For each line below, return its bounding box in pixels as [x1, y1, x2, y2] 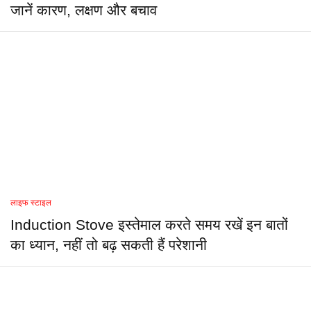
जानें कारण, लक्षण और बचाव [10, 2, 157, 19]
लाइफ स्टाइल [10, 198, 51, 208]
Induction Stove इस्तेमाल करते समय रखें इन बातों [10, 217, 288, 234]
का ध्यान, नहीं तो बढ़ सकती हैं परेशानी [10, 237, 207, 254]
